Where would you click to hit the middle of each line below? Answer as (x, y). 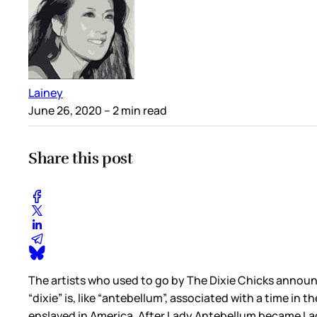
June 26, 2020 (65, 111)
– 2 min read (134, 111)
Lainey (46, 93)
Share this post (81, 158)
